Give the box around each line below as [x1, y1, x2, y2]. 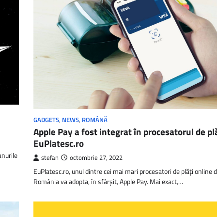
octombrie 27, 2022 [70, 153, 123, 162]
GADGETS [33, 115, 59, 124]
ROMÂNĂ [82, 115, 108, 124]
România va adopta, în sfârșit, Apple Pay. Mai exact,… [33, 176, 183, 187]
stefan [41, 153, 59, 162]
